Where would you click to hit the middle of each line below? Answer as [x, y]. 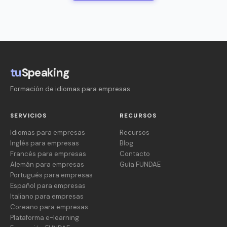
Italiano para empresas [47, 197]
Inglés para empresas [45, 143]
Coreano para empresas [49, 207]
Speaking [46, 73]
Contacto [135, 154]
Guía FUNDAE [140, 165]
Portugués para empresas [51, 175]
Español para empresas [48, 186]
